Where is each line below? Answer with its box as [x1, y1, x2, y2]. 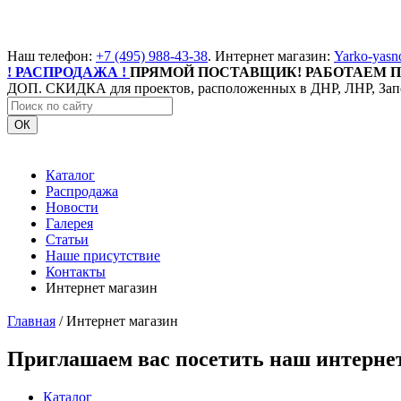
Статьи [46, 232, 89, 248]
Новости [46, 200, 98, 216]
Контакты [46, 264, 106, 280]
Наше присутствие [46, 248, 160, 264]
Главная [7, 313, 55, 329]
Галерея [46, 216, 93, 232]
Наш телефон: [7, 48, 96, 64]
